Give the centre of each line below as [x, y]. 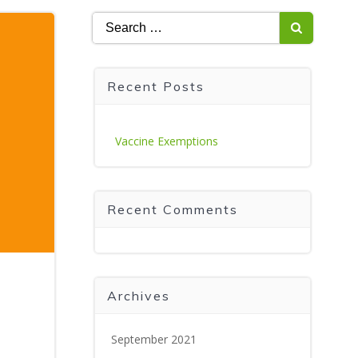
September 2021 [153, 339]
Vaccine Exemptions [166, 141]
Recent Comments [172, 209]
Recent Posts [155, 86]
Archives [138, 296]
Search [111, 21]
